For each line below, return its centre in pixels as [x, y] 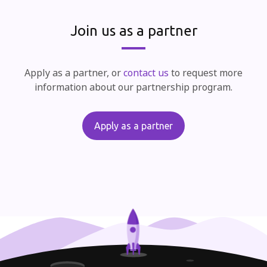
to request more [206, 73]
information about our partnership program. [133, 88]
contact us [146, 73]
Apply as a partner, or [74, 73]
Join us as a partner [133, 31]
